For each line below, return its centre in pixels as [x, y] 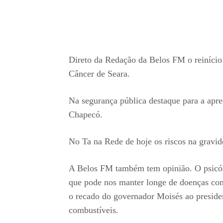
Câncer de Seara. [99, 73]
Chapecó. [86, 114]
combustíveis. [94, 210]
